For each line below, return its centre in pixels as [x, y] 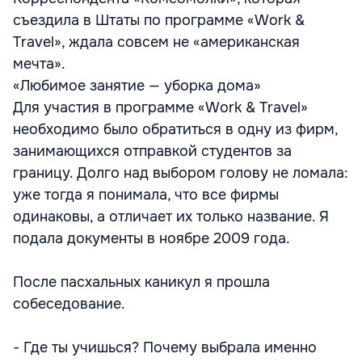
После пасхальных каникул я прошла [141, 282]
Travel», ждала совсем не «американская [156, 42]
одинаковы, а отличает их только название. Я [171, 216]
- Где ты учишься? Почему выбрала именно [165, 347]
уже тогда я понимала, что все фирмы [146, 194]
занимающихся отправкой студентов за [152, 151]
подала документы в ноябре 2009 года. [152, 238]
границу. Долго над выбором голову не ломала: [181, 173]
